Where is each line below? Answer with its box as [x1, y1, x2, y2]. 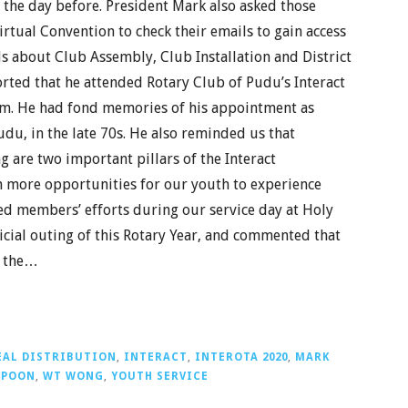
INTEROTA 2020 [195, 350, 288, 363]
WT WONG [43, 369, 104, 382]
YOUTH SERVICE [111, 369, 209, 382]
